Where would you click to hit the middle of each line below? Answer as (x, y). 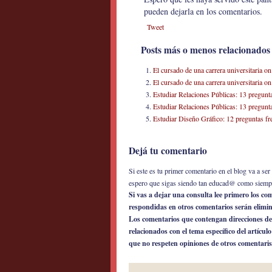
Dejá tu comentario (168, 151)
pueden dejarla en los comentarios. (203, 11)
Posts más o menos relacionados (206, 50)
